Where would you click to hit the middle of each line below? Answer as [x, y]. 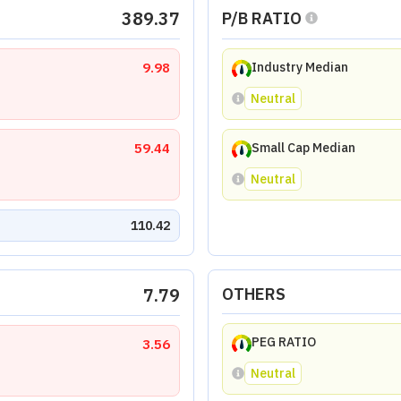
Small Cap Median [303, 148]
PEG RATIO [283, 342]
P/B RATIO [261, 18]
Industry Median [299, 67]
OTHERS [253, 294]
